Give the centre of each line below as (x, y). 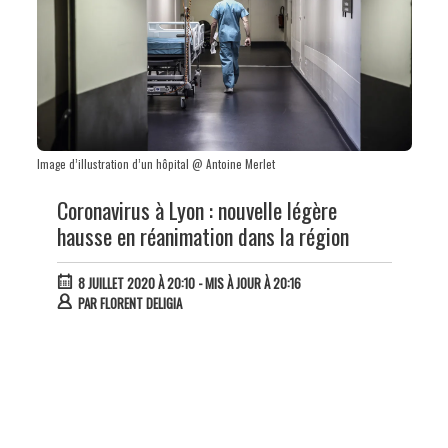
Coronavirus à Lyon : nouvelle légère (196, 209)
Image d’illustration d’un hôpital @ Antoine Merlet (155, 163)
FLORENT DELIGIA (140, 303)
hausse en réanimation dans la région (202, 235)
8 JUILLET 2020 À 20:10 (136, 283)
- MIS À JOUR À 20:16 (247, 283)
